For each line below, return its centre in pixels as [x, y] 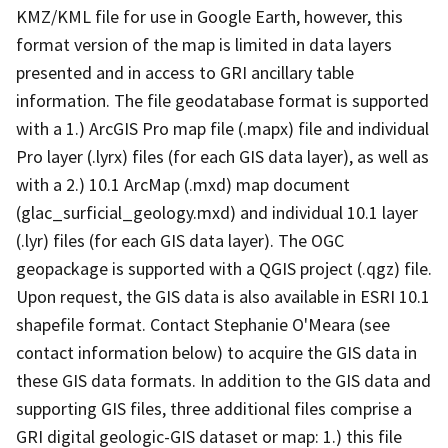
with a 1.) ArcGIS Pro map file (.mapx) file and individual [222, 128]
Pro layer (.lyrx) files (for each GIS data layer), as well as [222, 156]
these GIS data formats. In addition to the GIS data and [223, 380]
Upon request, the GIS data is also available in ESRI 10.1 [223, 296]
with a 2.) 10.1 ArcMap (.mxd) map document [183, 184]
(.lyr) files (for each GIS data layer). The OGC [180, 240]
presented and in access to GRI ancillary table [185, 72]
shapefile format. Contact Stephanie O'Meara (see [203, 324]
